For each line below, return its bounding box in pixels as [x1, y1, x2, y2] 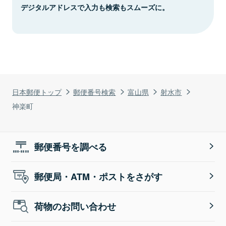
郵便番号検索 [73, 86, 116, 97]
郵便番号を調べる [34, 140, 107, 153]
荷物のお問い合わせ [34, 199, 117, 213]
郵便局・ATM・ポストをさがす [34, 169, 163, 183]
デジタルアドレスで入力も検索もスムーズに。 [21, 2, 169, 12]
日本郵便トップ [12, 86, 62, 97]
